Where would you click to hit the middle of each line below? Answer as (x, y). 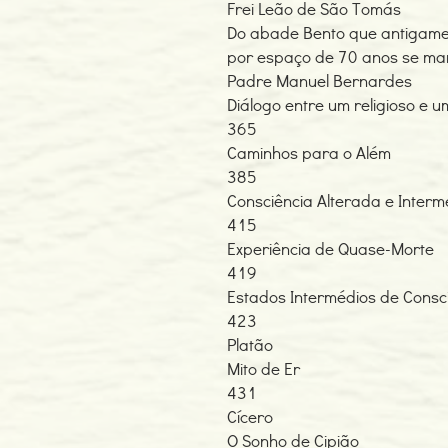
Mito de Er (263, 368)
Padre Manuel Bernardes (319, 80)
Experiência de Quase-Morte (330, 248)
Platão (250, 344)
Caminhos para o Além (309, 152)
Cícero (250, 416)
